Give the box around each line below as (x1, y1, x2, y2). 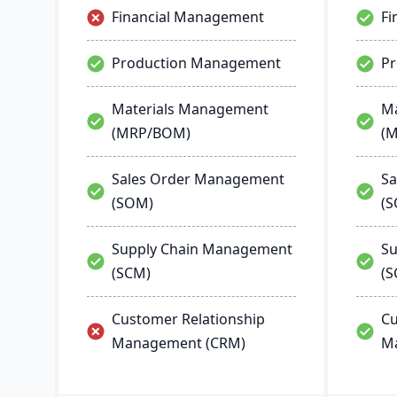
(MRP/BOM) (112, 123, 191, 143)
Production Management (112, 53, 281, 73)
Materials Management (112, 99, 269, 119)
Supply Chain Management (112, 239, 292, 259)
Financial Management (112, 7, 264, 27)
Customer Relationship (112, 309, 265, 329)
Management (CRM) (112, 333, 245, 353)
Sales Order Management (112, 169, 284, 189)
